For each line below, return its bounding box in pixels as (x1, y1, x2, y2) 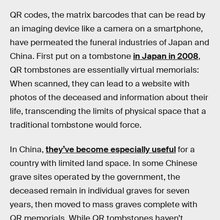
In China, (10, 144, 46, 155)
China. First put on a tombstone (10, 51, 133, 62)
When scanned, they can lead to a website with (10, 79, 190, 89)
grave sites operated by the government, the (10, 171, 180, 182)
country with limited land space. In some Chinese (10, 158, 197, 168)
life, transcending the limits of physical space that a (10, 106, 206, 117)
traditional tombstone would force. (10, 120, 141, 131)
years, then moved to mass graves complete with (10, 199, 197, 210)
